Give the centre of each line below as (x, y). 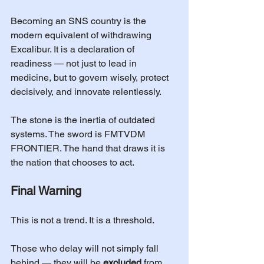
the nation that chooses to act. (72, 162)
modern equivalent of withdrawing (82, 35)
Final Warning (46, 191)
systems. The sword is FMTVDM (79, 134)
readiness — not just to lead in (75, 63)
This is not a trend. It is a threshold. (82, 220)
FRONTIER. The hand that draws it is (89, 148)
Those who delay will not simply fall (86, 248)
